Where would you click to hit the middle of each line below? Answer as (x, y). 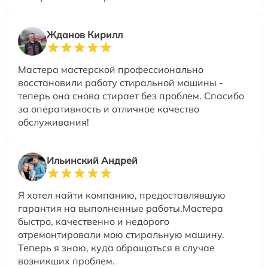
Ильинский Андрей (92, 161)
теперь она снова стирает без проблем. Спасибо (131, 96)
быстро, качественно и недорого (94, 222)
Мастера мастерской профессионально (111, 70)
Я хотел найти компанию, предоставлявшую (122, 195)
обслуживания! (54, 122)
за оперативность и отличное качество (109, 109)
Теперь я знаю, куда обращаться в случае (116, 248)
